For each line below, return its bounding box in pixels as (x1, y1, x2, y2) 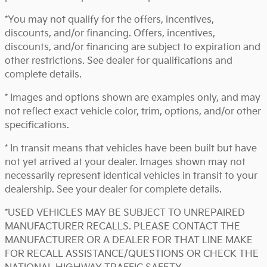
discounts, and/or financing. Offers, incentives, (5, 27, 215, 39)
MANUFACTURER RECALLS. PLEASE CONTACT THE (5, 221, 240, 232)
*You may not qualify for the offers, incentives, (5, 14, 214, 26)
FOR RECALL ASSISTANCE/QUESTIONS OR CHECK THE (5, 248, 259, 260)
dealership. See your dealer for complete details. (5, 184, 222, 195)
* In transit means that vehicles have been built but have (5, 142, 257, 154)
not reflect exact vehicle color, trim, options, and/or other (5, 105, 261, 117)
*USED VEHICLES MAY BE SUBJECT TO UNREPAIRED (5, 207, 245, 219)
